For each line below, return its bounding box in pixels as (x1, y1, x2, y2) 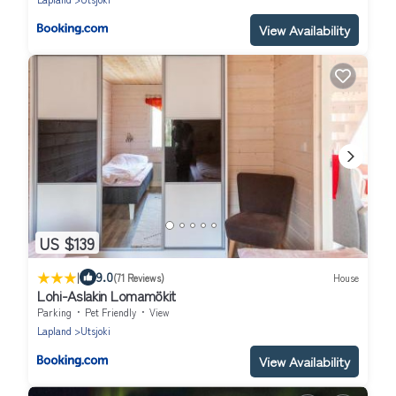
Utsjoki (80, 324, 110, 339)
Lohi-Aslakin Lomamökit (37, 285, 176, 307)
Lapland (37, 324, 72, 339)
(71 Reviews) (113, 270, 164, 285)
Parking (37, 305, 72, 320)
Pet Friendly (85, 305, 136, 320)
